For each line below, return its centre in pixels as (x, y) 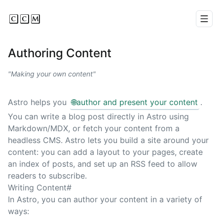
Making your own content (52, 74)
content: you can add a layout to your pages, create (105, 152)
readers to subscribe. (47, 176)
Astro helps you (38, 102)
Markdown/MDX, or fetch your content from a (94, 129)
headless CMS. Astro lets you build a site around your (108, 140)
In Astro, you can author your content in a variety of (105, 200)
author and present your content (137, 102)
